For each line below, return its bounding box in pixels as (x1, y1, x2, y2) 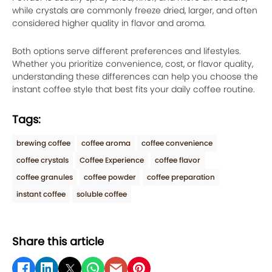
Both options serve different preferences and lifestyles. (12, 45, 241, 57)
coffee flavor (155, 155, 200, 165)
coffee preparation (147, 172, 215, 182)
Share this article (12, 234, 104, 249)
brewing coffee (16, 138, 70, 148)
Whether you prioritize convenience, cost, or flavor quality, (12, 58, 253, 70)
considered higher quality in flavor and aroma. (12, 17, 206, 29)
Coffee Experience (80, 155, 144, 165)
